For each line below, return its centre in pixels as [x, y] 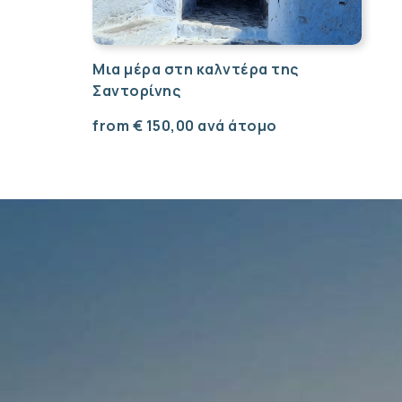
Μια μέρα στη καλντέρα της [196, 70]
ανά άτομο [237, 126]
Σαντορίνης [137, 91]
